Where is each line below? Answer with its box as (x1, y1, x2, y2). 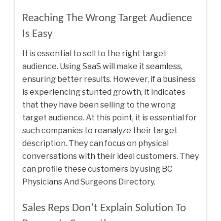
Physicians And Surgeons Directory (22, 177, 154, 186)
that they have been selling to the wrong (22, 100, 176, 110)
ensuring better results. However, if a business (22, 74, 196, 84)
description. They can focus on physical (22, 138, 169, 148)
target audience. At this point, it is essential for (22, 112, 197, 122)
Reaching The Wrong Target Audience (22, 12, 192, 24)
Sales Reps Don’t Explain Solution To (22, 202, 186, 214)
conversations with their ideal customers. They (22, 151, 199, 161)
